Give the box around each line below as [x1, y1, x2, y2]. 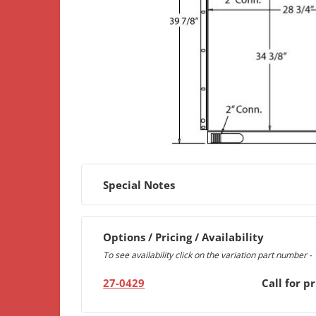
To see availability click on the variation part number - [103, 248, 312, 261]
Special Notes [103, 177, 176, 192]
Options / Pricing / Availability [103, 229, 265, 244]
